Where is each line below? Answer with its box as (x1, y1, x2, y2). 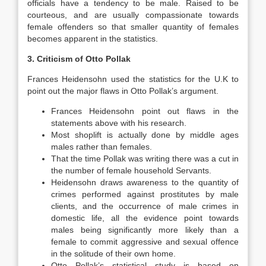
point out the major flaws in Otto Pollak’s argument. (27, 86, 218, 96)
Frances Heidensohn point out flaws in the (51, 106, 239, 116)
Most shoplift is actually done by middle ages (51, 130, 239, 140)
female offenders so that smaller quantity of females (27, 22, 239, 31)
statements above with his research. (51, 118, 186, 128)
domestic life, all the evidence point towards (51, 213, 239, 223)
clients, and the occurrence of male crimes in (51, 201, 239, 211)
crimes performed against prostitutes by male (51, 189, 239, 199)
